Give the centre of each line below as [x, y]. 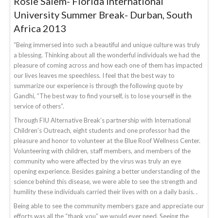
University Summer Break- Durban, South [103, 14]
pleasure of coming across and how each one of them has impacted [108, 65]
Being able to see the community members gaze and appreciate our [109, 206]
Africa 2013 [40, 28]
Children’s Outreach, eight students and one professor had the [102, 130]
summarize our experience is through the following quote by [98, 85]
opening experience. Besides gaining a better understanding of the [107, 171]
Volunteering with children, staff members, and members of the [102, 151]
